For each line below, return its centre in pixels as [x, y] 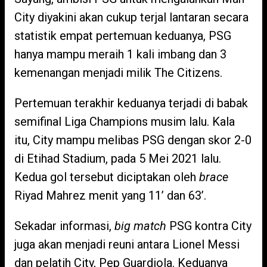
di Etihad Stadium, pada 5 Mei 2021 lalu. [118, 159]
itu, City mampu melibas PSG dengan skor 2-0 [133, 140]
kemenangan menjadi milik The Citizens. [118, 73]
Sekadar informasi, [64, 226]
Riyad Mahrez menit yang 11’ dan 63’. [110, 195]
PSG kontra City [210, 226]
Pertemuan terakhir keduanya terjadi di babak [131, 103]
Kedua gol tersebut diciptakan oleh [107, 177]
